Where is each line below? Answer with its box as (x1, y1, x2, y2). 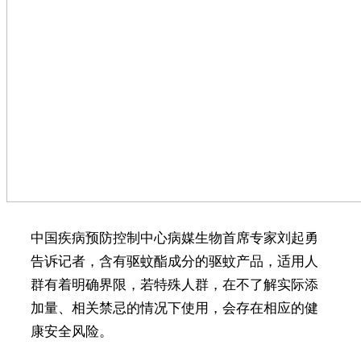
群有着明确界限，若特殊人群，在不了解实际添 (30, 276, 318, 293)
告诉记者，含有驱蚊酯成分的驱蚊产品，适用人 (30, 253, 318, 269)
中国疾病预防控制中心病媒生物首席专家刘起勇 (30, 230, 318, 246)
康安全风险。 (30, 323, 113, 339)
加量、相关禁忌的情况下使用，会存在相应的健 (30, 300, 318, 316)
